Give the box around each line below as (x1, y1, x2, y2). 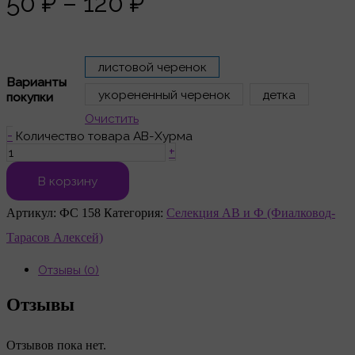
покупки (6, 90, 53, 105)
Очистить (85, 111, 139, 127)
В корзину (38, 174, 97, 189)
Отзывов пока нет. (6, 338, 106, 352)
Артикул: (6, 206, 59, 220)
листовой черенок (97, 59, 207, 74)
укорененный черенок (97, 86, 231, 102)
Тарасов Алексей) (6, 231, 103, 245)
